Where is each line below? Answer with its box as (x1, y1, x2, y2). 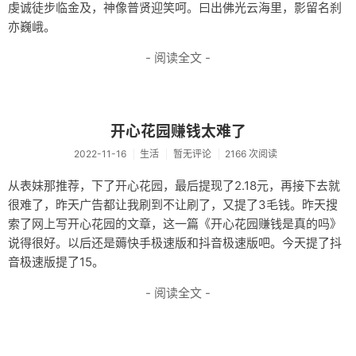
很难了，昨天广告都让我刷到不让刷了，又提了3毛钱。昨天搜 (8, 197, 338, 212)
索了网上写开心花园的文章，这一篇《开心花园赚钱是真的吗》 (8, 216, 342, 231)
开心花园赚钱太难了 (110, 122, 246, 141)
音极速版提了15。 (8, 254, 104, 269)
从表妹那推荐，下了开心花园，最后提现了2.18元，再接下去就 (8, 178, 340, 193)
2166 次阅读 (224, 148, 277, 160)
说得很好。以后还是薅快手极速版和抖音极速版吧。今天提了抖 (8, 235, 342, 250)
